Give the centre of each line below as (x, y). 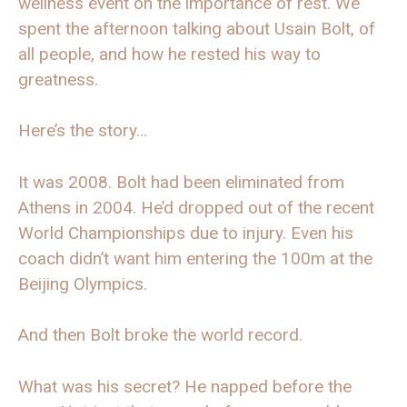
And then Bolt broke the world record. (160, 335)
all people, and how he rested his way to (169, 54)
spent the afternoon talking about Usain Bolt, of (197, 28)
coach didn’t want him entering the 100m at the (195, 258)
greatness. (58, 79)
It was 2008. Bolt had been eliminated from (181, 182)
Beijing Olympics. (83, 283)
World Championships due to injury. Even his (186, 233)
